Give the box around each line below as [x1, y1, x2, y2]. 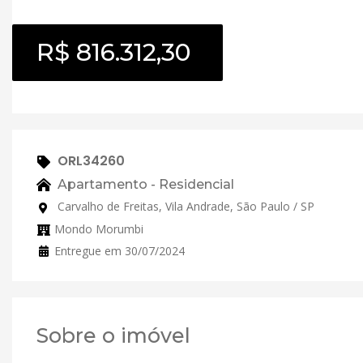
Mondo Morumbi [54, 220, 143, 237]
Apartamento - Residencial [54, 176, 234, 192]
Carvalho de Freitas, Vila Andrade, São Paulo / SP [54, 199, 314, 215]
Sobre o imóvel [36, 322, 190, 348]
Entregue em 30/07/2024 [54, 242, 185, 258]
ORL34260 [54, 152, 125, 170]
